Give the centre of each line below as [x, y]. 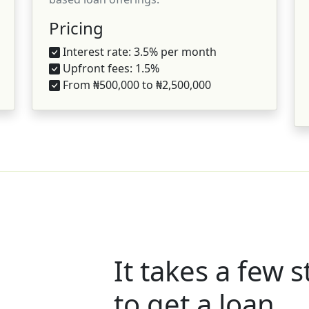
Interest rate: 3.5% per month [138, 51]
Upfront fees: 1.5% [110, 68]
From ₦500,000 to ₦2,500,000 [136, 84]
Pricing [76, 28]
